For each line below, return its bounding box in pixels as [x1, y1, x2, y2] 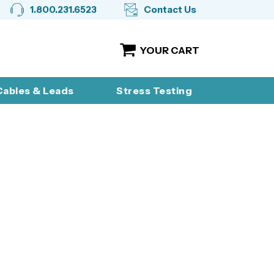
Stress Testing [116, 84, 192, 97]
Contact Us [144, 4, 196, 15]
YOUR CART [140, 44, 199, 56]
